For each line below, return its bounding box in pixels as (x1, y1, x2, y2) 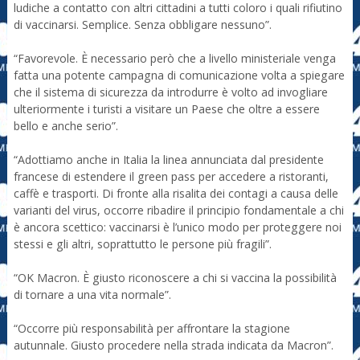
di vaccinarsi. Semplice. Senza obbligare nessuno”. (13, 16, 272, 32)
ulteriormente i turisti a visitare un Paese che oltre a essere (13, 101, 320, 117)
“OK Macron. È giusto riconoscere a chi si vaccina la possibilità (13, 270, 337, 286)
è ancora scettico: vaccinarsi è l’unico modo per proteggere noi (13, 219, 342, 235)
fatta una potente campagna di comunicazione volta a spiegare (13, 67, 345, 84)
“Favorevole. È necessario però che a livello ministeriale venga (13, 51, 336, 67)
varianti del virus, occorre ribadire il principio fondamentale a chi (13, 202, 344, 219)
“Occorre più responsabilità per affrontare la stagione (13, 321, 290, 337)
